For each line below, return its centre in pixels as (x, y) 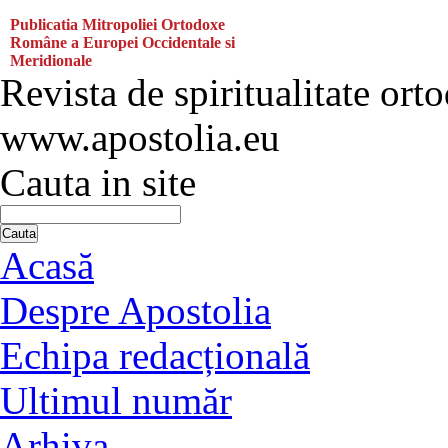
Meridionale (51, 60)
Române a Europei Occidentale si (122, 42)
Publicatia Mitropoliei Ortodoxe (117, 24)
